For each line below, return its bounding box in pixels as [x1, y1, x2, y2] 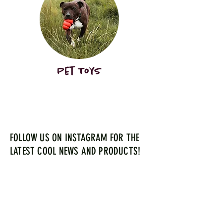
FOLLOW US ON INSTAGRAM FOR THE [10, 131, 140, 144]
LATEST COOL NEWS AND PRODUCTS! [10, 145, 141, 157]
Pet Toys [57, 66, 102, 77]
